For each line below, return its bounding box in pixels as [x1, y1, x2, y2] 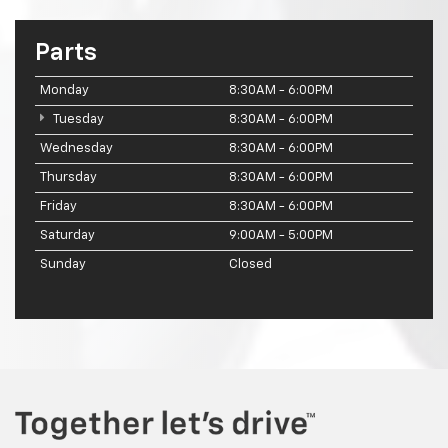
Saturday [40, 228, 95, 242]
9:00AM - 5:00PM [229, 228, 333, 242]
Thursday [40, 170, 97, 184]
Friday [40, 199, 77, 213]
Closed [229, 257, 272, 271]
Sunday [40, 257, 86, 271]
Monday [40, 83, 89, 97]
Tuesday [50, 112, 104, 126]
